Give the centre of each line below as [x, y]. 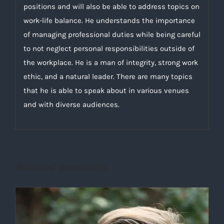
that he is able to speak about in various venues [106, 90]
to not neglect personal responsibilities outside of [109, 48]
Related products [61, 167]
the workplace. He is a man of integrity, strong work [110, 62]
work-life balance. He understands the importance [109, 20]
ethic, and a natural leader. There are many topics [108, 76]
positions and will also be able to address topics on [111, 6]
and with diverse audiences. [71, 104]
